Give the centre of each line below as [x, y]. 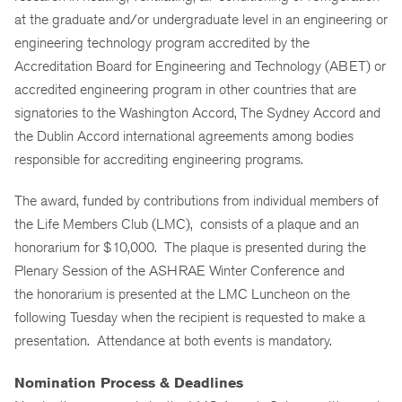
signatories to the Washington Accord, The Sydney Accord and [197, 112]
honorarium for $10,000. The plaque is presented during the [190, 248]
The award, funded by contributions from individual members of [197, 201]
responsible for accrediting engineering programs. [159, 159]
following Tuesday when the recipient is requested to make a [190, 318]
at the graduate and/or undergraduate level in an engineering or [201, 19]
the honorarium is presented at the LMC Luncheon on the [182, 294]
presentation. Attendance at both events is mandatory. [173, 341]
